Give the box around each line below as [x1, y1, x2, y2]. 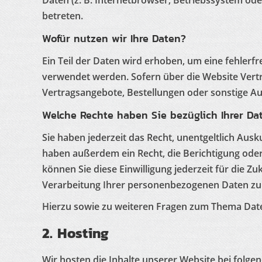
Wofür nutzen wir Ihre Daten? [42, 30, 186, 46]
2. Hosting [42, 223, 109, 243]
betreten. [42, 9, 83, 22]
